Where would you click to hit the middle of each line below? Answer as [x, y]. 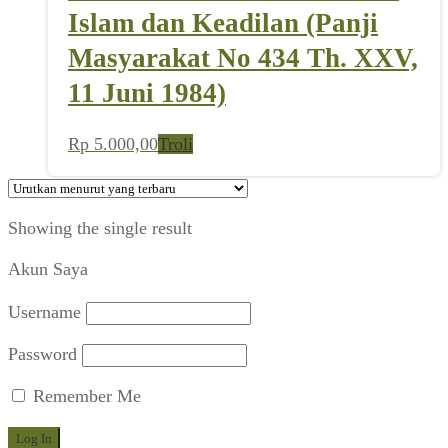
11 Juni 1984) [147, 92]
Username [44, 312]
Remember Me [84, 396]
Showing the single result [100, 228]
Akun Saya [48, 269]
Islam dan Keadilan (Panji [223, 22]
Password [42, 354]
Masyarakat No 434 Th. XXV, [243, 57]
